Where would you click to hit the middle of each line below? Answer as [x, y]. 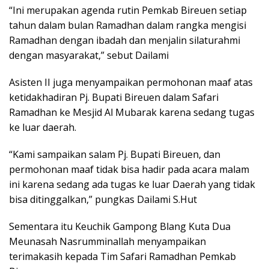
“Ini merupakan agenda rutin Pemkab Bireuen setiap [128, 10]
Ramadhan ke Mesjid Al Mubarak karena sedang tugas [132, 112]
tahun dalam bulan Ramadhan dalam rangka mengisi [128, 25]
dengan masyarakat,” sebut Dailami [89, 55]
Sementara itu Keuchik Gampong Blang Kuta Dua [120, 226]
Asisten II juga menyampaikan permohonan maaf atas [131, 82]
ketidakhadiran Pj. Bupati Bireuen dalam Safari [114, 97]
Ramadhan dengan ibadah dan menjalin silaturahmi [125, 40]
